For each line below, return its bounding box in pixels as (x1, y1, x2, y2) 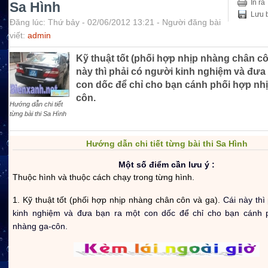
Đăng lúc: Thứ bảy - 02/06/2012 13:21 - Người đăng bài (10, 17, 221, 27)
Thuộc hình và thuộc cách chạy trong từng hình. (13, 172, 194, 182)
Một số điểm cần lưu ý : (118, 160, 215, 170)
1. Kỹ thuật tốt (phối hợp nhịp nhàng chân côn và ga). (13, 195, 223, 205)
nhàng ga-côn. (13, 221, 70, 232)
